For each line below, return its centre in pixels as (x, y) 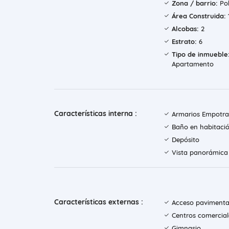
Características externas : (99, 202)
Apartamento (193, 64)
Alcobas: (185, 29)
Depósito (186, 140)
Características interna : (96, 114)
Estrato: (184, 42)
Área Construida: (199, 16)
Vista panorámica (200, 153)
